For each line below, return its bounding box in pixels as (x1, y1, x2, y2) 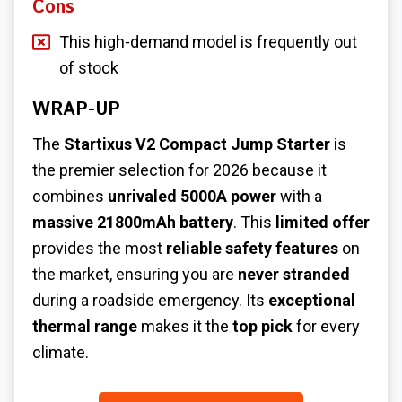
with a (276, 187, 322, 206)
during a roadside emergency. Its (32, 291, 268, 310)
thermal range (32, 317, 137, 336)
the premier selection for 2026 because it (32, 161, 327, 180)
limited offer (275, 213, 370, 232)
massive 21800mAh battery (32, 213, 233, 232)
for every (293, 317, 360, 336)
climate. (32, 343, 89, 363)
